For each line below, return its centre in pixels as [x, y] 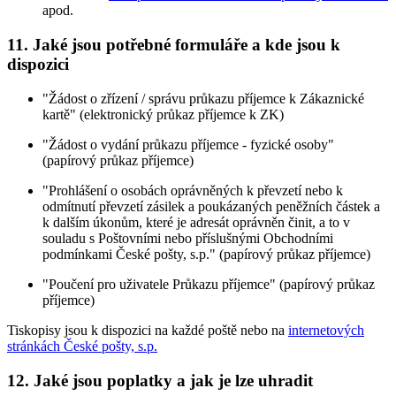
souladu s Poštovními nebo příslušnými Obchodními [188, 238]
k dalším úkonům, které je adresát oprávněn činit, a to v [196, 222]
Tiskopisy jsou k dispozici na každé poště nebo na [148, 330]
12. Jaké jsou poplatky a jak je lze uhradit [160, 380]
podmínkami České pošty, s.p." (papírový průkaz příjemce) [206, 254]
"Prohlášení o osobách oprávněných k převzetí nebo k [193, 190]
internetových [326, 330]
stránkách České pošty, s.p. [82, 346]
